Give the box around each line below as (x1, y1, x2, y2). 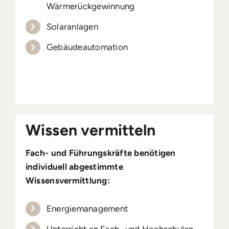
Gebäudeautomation (46, 42, 128, 53)
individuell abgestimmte (25, 162, 123, 172)
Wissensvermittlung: (25, 175, 110, 186)
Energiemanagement (46, 203, 128, 214)
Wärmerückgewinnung (46, 1, 135, 12)
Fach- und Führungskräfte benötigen (25, 148, 176, 158)
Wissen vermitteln (25, 121, 156, 140)
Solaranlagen (46, 21, 98, 32)
